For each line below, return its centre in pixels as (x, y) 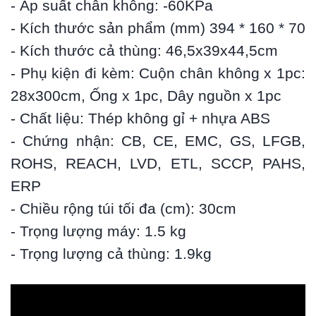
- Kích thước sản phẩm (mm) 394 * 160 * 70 (158, 29)
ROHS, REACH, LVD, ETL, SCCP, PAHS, (158, 164)
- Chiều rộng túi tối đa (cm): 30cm (123, 209)
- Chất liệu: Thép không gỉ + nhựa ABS (140, 119)
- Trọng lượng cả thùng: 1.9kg (111, 254)
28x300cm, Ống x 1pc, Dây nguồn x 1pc (146, 96)
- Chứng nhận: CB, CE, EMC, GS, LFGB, (158, 141)
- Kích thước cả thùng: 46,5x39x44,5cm (144, 51)
